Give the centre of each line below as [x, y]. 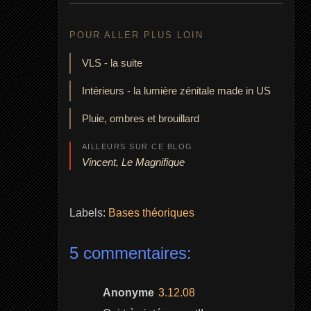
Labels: [89, 213]
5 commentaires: [130, 253]
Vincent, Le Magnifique [133, 162]
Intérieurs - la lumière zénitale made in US [176, 91]
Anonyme [128, 293]
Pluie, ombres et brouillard [140, 118]
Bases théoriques [151, 213]
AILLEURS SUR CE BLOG [137, 146]
